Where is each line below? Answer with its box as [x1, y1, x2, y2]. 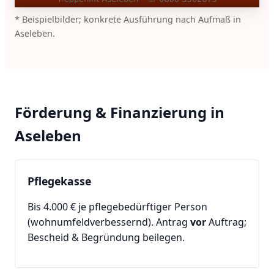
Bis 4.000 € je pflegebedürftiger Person [28, 199, 207, 213]
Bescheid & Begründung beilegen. [28, 230, 185, 244]
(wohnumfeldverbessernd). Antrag [28, 215, 190, 229]
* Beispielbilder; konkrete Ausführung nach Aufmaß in [15, 13, 241, 26]
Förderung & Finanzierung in [15, 102, 224, 122]
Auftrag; [206, 215, 246, 229]
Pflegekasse [28, 173, 91, 188]
